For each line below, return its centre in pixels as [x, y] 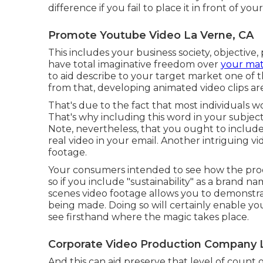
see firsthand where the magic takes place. [149, 217]
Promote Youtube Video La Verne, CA [151, 35]
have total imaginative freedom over [134, 64]
